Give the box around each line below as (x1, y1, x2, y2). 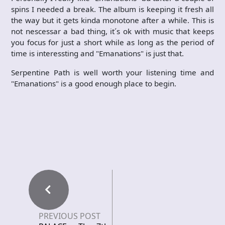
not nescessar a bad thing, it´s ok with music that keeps (11, 26, 214, 36)
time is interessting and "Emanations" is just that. (11, 48, 184, 58)
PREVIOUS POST (39, 210, 100, 221)
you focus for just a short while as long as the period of (11, 37, 214, 47)
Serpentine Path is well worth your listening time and (11, 67, 214, 77)
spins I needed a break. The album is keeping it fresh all (11, 4, 214, 14)
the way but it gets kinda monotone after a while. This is (11, 15, 214, 25)
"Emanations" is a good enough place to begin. (11, 78, 176, 88)
